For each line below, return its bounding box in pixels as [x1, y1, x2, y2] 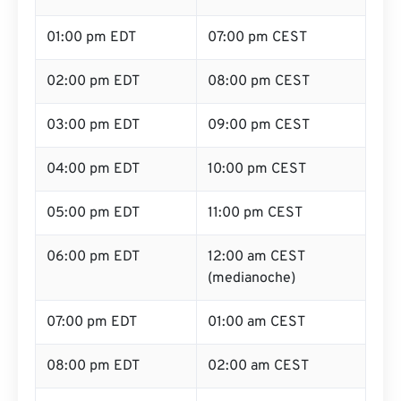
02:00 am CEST [208, 357, 309, 375]
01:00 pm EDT [47, 29, 136, 47]
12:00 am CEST [208, 248, 305, 266]
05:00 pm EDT [47, 204, 140, 222]
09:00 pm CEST [208, 116, 310, 134]
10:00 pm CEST [208, 160, 306, 178]
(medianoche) [208, 269, 295, 287]
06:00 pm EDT [47, 248, 140, 266]
